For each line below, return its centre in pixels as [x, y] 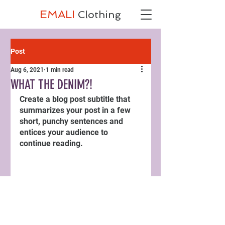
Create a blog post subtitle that [76, 99]
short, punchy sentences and [72, 121]
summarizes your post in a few [76, 110]
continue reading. [51, 143]
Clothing [99, 15]
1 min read [60, 70]
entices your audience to [65, 132]
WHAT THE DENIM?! [51, 85]
